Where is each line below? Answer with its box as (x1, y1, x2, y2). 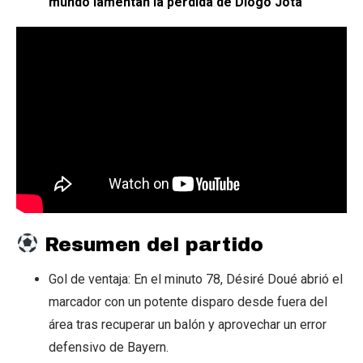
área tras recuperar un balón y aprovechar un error (49, 317, 327, 333)
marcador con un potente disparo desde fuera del (49, 294, 327, 310)
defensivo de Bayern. (49, 340, 169, 356)
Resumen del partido (38, 233, 264, 255)
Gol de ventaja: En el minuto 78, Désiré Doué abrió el (49, 271, 343, 288)
